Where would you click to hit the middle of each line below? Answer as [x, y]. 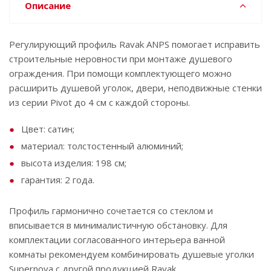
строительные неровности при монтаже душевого [121, 59]
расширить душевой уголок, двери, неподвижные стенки [135, 88]
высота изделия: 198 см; [74, 163]
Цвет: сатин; [48, 129]
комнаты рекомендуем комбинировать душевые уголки [132, 254]
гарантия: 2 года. [58, 180]
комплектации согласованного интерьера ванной [117, 240]
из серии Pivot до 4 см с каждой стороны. [100, 102]
